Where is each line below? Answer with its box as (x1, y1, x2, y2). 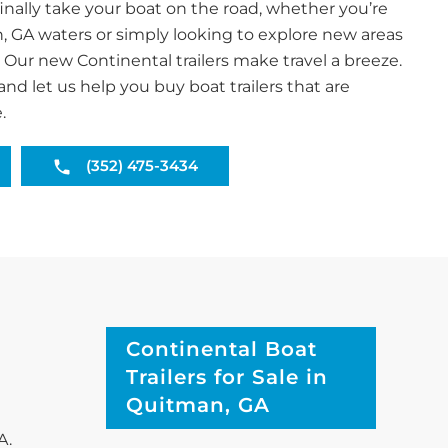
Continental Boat (126, 336, 317, 361)
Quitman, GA (126, 392, 270, 417)
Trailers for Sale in (126, 364, 328, 389)
